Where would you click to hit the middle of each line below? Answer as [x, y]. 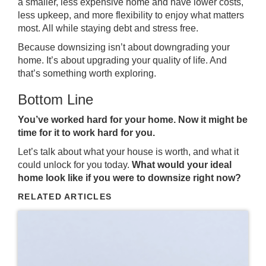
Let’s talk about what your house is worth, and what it [128, 151]
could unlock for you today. [75, 164]
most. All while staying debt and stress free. [108, 28]
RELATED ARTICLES [65, 196]
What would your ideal [182, 164]
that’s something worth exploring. [87, 73]
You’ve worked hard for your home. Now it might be [133, 119]
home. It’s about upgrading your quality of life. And [122, 60]
